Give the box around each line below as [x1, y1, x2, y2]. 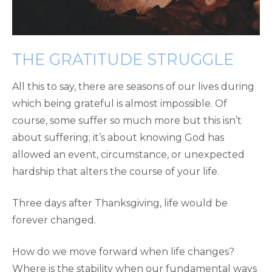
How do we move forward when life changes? [12, 245, 234, 257]
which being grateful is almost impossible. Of [12, 97, 227, 109]
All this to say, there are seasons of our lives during [12, 80, 254, 92]
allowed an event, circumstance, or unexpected [12, 148, 245, 160]
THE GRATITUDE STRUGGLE [12, 49, 234, 69]
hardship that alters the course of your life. [12, 165, 219, 177]
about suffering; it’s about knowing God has [12, 131, 224, 143]
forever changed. [12, 214, 96, 226]
